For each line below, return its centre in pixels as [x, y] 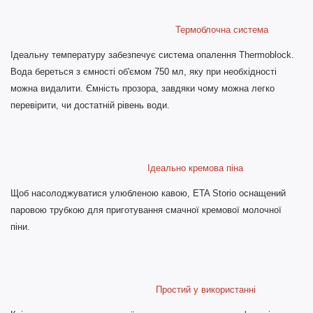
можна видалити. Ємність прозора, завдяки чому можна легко [143, 88]
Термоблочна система [139, 29]
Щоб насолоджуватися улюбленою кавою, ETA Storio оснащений [148, 193]
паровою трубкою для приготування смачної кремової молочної [146, 210]
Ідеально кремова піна [127, 168]
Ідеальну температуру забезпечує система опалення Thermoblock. [152, 54]
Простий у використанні [133, 289]
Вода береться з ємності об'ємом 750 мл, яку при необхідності [144, 71]
